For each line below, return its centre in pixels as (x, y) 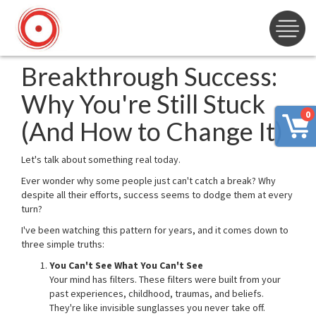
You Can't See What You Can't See (126, 265)
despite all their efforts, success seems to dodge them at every (157, 195)
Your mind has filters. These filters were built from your (165, 279)
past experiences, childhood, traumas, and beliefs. (157, 293)
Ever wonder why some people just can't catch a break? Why (148, 181)
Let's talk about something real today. (101, 159)
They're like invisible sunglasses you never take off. (157, 308)
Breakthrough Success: (149, 76)
